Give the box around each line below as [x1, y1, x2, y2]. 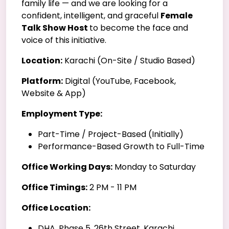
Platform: [21, 75, 63, 87]
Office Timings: [21, 181, 87, 193]
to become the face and [89, 21, 188, 34]
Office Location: [21, 201, 90, 214]
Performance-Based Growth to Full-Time [38, 140, 204, 152]
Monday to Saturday [112, 161, 196, 173]
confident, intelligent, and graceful [21, 9, 161, 21]
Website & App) [21, 87, 86, 99]
